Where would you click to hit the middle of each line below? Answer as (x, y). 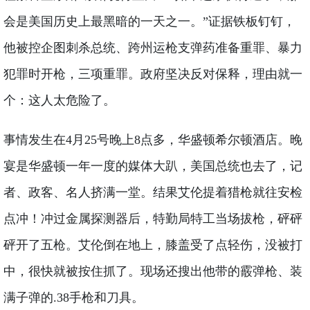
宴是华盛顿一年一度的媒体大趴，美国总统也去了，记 (153, 166)
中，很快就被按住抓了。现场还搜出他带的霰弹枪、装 (153, 272)
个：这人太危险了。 (59, 101)
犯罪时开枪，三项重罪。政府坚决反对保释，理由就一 (153, 74)
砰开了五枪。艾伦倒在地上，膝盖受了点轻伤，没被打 (153, 245)
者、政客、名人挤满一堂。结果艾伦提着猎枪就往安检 (153, 193)
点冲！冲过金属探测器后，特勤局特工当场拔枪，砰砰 (153, 219)
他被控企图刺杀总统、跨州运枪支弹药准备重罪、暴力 (153, 48)
